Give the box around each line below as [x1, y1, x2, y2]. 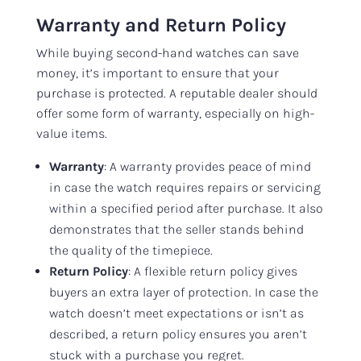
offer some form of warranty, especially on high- [35, 105, 314, 121]
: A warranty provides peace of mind [103, 158, 311, 174]
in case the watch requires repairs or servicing [48, 179, 321, 195]
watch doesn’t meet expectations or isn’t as [48, 305, 304, 321]
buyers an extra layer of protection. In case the [48, 284, 318, 300]
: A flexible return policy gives [127, 263, 297, 279]
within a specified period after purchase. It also [48, 200, 323, 216]
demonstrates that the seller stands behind [48, 221, 304, 237]
